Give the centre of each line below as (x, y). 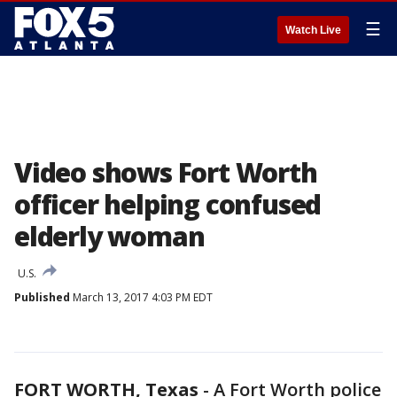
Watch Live (313, 30)
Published (42, 297)
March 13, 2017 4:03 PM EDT (141, 297)
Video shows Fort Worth (166, 172)
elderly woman (109, 236)
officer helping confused (168, 204)
